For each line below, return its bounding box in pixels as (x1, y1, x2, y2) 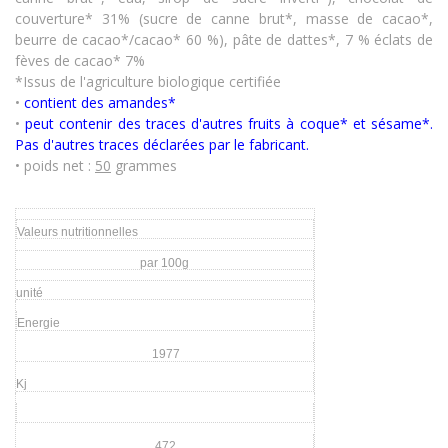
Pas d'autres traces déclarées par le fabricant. (15, 135, 309, 154)
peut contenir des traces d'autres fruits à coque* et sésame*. (20, 114, 433, 133)
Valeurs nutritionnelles (17, 225, 139, 240)
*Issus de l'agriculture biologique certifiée (15, 72, 281, 91)
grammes (111, 156, 177, 175)
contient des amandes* (24, 93, 176, 112)
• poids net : (15, 156, 95, 175)
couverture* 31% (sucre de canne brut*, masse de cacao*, (15, 9, 433, 28)
